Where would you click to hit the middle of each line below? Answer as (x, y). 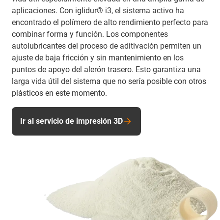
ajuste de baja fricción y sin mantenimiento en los (98, 57)
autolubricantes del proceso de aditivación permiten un (107, 46)
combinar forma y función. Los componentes (90, 34)
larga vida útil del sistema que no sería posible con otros (109, 81)
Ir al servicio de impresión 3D (71, 121)
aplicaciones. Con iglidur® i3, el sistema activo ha (98, 10)
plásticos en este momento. (59, 93)
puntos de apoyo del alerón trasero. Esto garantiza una (106, 69)
